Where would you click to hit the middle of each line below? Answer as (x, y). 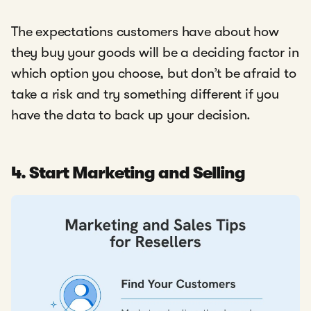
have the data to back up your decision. (133, 115)
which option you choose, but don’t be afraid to (154, 73)
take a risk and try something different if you (145, 94)
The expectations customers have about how (145, 31)
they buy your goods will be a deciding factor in (155, 52)
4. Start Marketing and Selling (128, 173)
